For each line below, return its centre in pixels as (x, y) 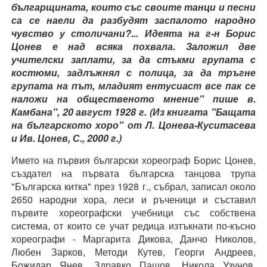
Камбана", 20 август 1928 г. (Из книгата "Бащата (133, 111)
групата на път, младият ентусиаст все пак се (133, 85)
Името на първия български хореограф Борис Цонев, (133, 160)
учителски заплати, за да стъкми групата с (133, 59)
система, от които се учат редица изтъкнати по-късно (133, 225)
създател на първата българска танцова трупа (133, 173)
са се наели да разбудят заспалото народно (133, 20)
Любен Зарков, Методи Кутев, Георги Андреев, (133, 252)
